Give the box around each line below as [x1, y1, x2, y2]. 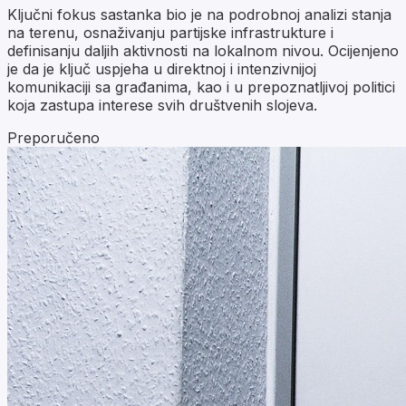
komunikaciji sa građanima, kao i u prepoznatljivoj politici [7, 77, 395, 96]
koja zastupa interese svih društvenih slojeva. [7, 95, 317, 114]
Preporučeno [7, 128, 100, 147]
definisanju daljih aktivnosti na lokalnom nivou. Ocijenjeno [7, 41, 399, 60]
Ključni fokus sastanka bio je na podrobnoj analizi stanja [7, 5, 391, 24]
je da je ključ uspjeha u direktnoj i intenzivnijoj [7, 59, 316, 78]
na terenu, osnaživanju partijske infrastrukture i [7, 23, 333, 42]
